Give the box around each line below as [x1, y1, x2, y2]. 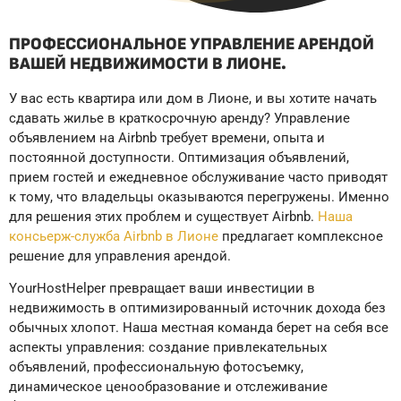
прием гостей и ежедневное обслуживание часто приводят [9, 168, 388, 185]
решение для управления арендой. [9, 247, 231, 264]
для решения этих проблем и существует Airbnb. [9, 208, 318, 225]
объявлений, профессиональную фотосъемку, [9, 358, 303, 375]
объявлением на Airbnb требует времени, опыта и [9, 129, 325, 146]
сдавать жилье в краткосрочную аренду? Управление [9, 109, 350, 126]
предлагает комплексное [218, 227, 383, 244]
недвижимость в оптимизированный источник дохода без [9, 299, 386, 316]
